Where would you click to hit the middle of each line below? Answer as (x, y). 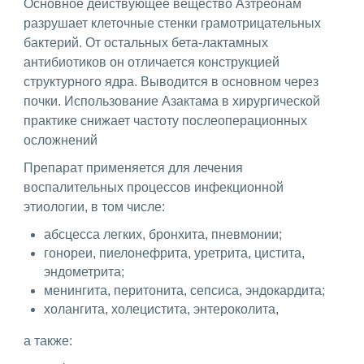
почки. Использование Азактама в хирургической (172, 101)
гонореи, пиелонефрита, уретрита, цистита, (174, 253)
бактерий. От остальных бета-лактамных (146, 42)
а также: (48, 340)
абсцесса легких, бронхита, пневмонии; (163, 234)
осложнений (61, 140)
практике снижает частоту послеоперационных (165, 120)
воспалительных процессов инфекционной (154, 187)
